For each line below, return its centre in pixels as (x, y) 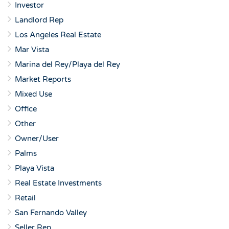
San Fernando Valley (51, 213)
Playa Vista (35, 168)
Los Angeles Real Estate (58, 35)
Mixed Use (33, 94)
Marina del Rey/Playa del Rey (67, 64)
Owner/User (37, 139)
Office (26, 109)
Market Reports (43, 79)
